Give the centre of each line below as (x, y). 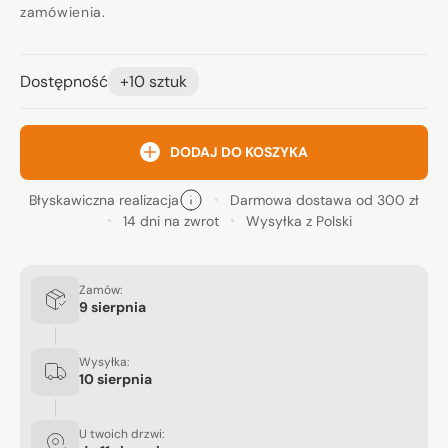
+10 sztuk (153, 81)
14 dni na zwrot (171, 220)
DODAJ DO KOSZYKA (239, 152)
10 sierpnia (115, 379)
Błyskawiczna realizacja (104, 199)
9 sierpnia (112, 307)
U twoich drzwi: (121, 434)
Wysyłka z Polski (299, 220)
